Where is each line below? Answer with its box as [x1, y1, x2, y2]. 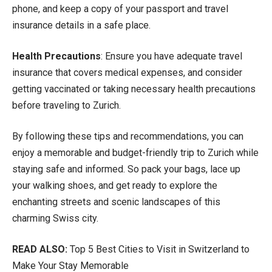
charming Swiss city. [12, 212, 98, 224]
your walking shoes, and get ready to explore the [12, 179, 217, 191]
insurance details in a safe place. [12, 19, 151, 31]
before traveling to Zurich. [12, 99, 121, 111]
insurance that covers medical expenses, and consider [12, 66, 242, 78]
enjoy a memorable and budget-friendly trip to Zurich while [12, 146, 259, 158]
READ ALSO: [12, 243, 67, 255]
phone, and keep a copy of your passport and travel [12, 2, 228, 15]
